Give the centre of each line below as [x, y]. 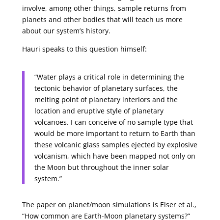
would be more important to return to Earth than [115, 133]
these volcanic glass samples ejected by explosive [116, 145]
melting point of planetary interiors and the [106, 99]
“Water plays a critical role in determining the [109, 77]
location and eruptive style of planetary [99, 111]
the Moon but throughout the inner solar [101, 167]
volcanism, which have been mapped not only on [115, 156]
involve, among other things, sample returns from [104, 8]
